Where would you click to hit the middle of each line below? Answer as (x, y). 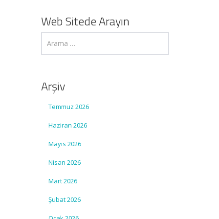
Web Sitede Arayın (85, 21)
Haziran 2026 (67, 125)
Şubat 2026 (64, 199)
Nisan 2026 (64, 162)
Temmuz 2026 (68, 107)
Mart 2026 (63, 181)
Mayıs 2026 (65, 144)
